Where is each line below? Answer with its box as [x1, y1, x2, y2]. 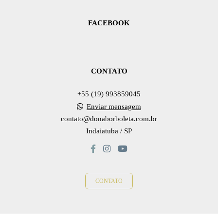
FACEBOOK [88, 19, 130, 27]
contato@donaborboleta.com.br [61, 115, 157, 123]
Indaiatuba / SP [86, 127, 132, 135]
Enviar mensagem [87, 103, 141, 110]
